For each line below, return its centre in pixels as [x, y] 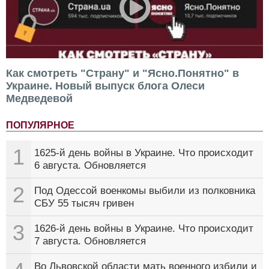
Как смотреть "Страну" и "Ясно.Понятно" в [122, 73]
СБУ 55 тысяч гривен [84, 203]
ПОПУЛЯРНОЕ [40, 125]
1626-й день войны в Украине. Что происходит [144, 228]
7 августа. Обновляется [90, 241]
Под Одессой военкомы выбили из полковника [145, 190]
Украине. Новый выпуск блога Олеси [105, 86]
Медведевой [39, 98]
